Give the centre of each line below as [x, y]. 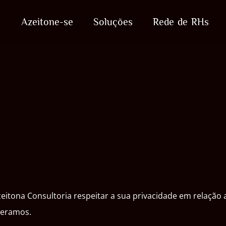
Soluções [113, 22]
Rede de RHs [181, 22]
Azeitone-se [47, 22]
